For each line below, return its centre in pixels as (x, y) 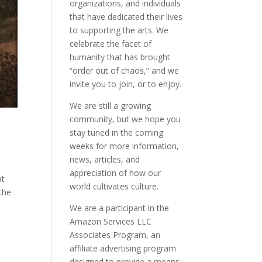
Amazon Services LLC (111, 221)
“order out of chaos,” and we (125, 70)
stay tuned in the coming (117, 132)
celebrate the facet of (111, 44)
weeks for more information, (125, 146)
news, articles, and (105, 159)
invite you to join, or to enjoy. (126, 84)
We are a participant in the (120, 208)
